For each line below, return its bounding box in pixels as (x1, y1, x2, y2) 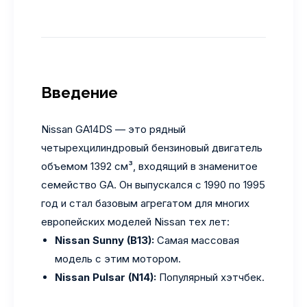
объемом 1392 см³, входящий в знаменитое (41, 160, 258, 173)
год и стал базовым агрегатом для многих (41, 197, 249, 210)
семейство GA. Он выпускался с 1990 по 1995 (41, 178, 265, 191)
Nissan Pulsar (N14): (55, 271, 156, 284)
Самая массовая (154, 234, 239, 247)
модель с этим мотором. (55, 252, 181, 265)
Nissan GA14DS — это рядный (41, 123, 186, 136)
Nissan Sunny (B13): (55, 234, 154, 247)
